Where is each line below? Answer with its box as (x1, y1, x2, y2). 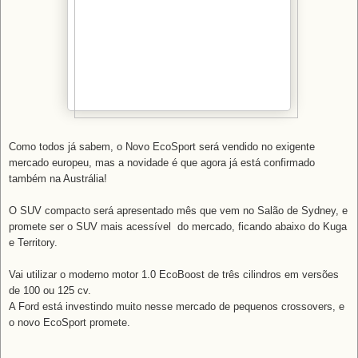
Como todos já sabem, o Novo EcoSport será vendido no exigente (9, 140, 315, 153)
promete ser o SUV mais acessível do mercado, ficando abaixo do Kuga (9, 220, 347, 233)
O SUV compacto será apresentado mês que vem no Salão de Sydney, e (9, 204, 348, 217)
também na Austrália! (9, 172, 107, 185)
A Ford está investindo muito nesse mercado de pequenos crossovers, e (9, 300, 344, 312)
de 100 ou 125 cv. (9, 284, 91, 296)
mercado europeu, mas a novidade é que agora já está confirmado (9, 156, 315, 169)
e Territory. (9, 236, 58, 249)
